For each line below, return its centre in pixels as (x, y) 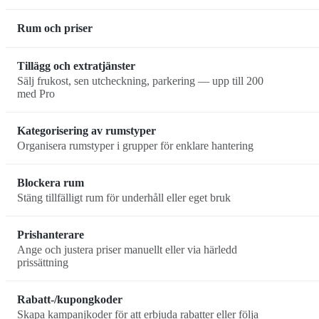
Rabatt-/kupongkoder (70, 300)
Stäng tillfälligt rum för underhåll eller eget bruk (124, 197)
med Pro (36, 93)
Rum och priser (55, 28)
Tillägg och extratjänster (76, 66)
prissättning (43, 262)
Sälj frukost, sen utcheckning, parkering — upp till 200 (140, 80)
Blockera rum (51, 183)
